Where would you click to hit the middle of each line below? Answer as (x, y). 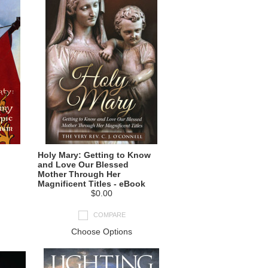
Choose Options (101, 232)
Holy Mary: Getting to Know (94, 155)
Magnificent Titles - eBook (92, 184)
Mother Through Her (79, 174)
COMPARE (109, 214)
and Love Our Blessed (83, 165)
